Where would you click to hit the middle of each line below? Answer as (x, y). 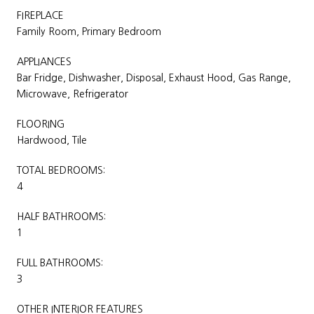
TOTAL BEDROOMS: (61, 170)
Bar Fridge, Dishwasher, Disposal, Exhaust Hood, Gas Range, (154, 77)
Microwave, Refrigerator (73, 94)
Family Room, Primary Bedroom (89, 31)
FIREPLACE (40, 15)
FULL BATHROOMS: (60, 262)
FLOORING (41, 124)
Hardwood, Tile (52, 140)
